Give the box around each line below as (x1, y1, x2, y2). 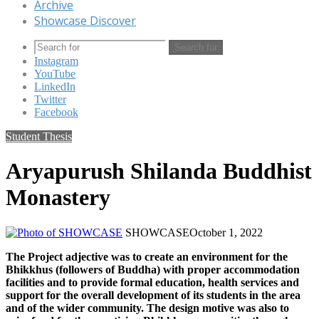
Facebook (34, 106, 78, 118)
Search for (174, 42, 217, 53)
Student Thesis (6, 130, 72, 142)
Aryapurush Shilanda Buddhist (6, 158, 312, 184)
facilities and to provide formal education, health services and (6, 276, 299, 288)
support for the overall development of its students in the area (6, 288, 300, 301)
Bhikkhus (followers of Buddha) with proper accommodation (6, 263, 300, 276)
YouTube (34, 68, 75, 80)
